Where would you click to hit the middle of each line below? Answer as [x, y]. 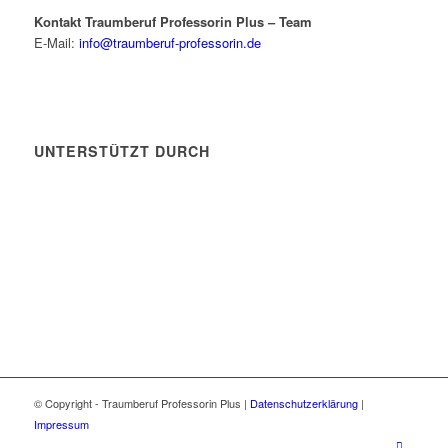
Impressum [61, 423]
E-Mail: [56, 42]
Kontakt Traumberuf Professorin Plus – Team [172, 21]
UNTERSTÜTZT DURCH [121, 150]
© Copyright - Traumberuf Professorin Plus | [141, 402]
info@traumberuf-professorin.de [169, 42]
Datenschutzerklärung [305, 402]
